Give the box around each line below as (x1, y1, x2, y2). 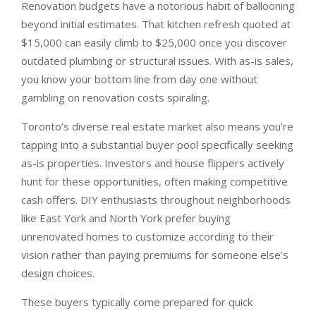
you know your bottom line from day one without (21, 72, 257, 86)
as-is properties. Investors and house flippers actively (21, 156, 284, 170)
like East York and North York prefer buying (21, 211, 231, 225)
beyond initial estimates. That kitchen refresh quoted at (21, 17, 291, 31)
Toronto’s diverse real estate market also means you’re (21, 119, 293, 133)
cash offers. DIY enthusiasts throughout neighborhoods (21, 193, 291, 207)
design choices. (21, 266, 95, 280)
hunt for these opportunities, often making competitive (21, 174, 288, 188)
